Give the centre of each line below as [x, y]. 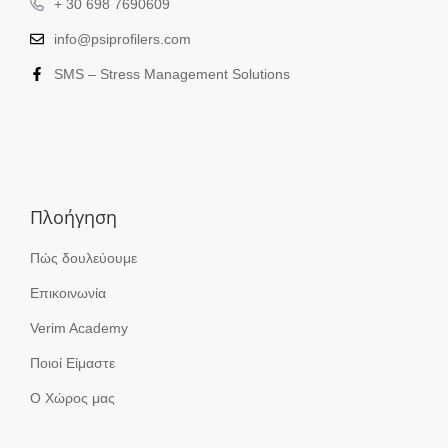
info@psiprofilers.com [122, 39]
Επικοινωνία [68, 293]
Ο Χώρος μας [72, 398]
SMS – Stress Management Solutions [172, 74]
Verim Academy [79, 328]
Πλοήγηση [73, 217]
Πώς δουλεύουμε [83, 258]
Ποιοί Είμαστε [72, 363]
